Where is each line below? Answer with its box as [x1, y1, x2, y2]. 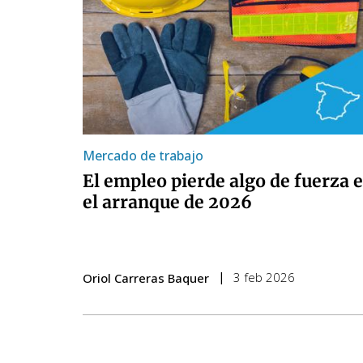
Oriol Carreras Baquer [83, 269, 209, 286]
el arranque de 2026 [83, 190, 252, 213]
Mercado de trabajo [83, 146, 203, 164]
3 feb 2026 [233, 268, 295, 285]
